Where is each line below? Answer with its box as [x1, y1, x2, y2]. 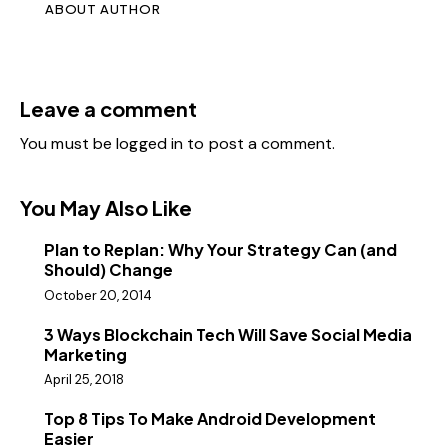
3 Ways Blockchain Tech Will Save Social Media [44, 323, 412, 345]
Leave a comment [20, 96, 197, 122]
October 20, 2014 [44, 286, 152, 304]
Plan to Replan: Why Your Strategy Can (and [44, 239, 397, 261]
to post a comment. [183, 133, 336, 155]
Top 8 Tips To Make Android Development [44, 407, 376, 429]
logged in [116, 133, 184, 155]
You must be [20, 133, 117, 155]
